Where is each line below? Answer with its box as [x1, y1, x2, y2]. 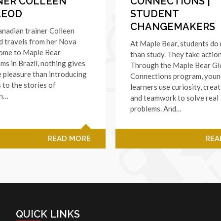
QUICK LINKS [16, 208, 80, 220]
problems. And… [130, 104, 182, 113]
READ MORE [47, 134, 91, 143]
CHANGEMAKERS [130, 20, 215, 33]
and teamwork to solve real [130, 93, 219, 102]
